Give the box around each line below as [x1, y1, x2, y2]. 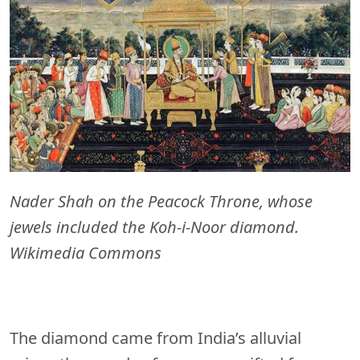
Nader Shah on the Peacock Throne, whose [10, 190, 313, 213]
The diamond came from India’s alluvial [10, 327, 301, 350]
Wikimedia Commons [10, 242, 162, 264]
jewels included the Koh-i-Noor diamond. [10, 216, 299, 239]
